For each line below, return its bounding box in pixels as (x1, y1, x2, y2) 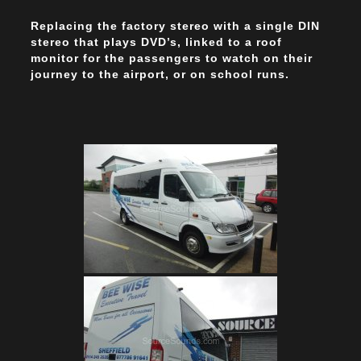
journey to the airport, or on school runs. (31, 68, 289, 81)
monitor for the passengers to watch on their (31, 52, 313, 65)
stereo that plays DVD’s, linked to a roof (31, 35, 282, 49)
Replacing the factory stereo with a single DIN (31, 19, 320, 33)
